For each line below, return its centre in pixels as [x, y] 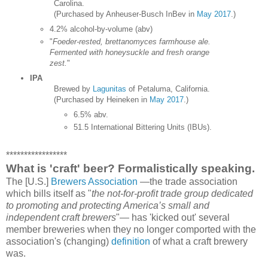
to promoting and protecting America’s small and [108, 206]
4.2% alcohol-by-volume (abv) [101, 29]
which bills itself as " [49, 194]
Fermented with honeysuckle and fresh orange [130, 53]
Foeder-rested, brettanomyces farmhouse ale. [132, 42]
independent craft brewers [61, 218]
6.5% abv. [91, 114]
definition [131, 242]
